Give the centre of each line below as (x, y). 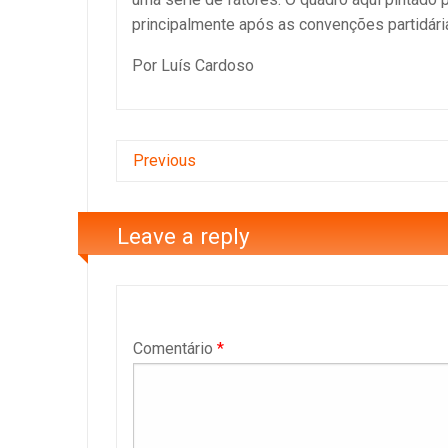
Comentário (175, 348)
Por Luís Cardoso (193, 66)
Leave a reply (184, 236)
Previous (164, 161)
